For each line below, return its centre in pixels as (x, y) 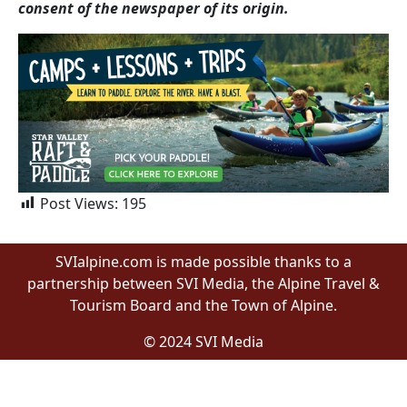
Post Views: (79, 203)
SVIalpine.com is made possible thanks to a (203, 261)
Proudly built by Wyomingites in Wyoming (203, 377)
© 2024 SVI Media (203, 341)
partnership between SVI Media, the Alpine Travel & (203, 283)
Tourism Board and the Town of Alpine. (203, 305)
